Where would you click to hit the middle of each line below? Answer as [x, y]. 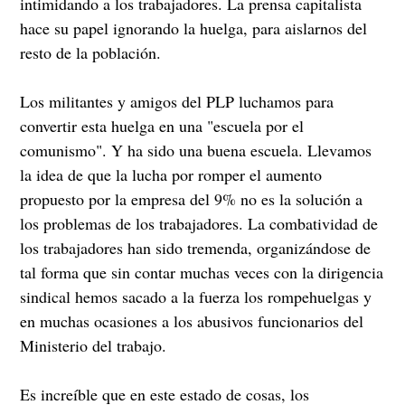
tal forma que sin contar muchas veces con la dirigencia [202, 273]
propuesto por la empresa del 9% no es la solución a [192, 199]
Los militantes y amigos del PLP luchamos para [177, 102]
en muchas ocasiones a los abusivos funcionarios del [192, 321]
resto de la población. [91, 53]
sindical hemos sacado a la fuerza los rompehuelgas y [196, 297]
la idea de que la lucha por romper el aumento [171, 175]
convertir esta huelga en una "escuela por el [162, 126]
